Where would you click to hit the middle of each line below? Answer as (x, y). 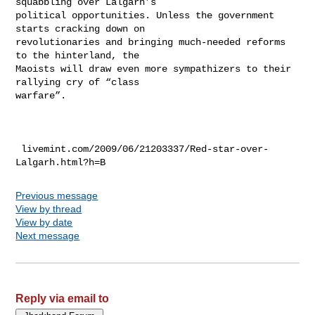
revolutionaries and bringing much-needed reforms (151, 42)
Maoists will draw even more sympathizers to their (154, 69)
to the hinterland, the (78, 55)
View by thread (49, 208)
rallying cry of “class (78, 82)
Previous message (57, 195)
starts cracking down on (81, 28)
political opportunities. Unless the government (145, 15)
